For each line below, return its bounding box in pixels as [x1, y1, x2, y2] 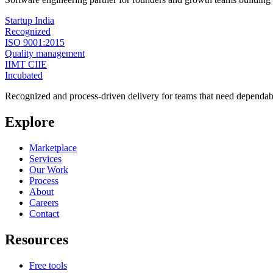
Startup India [5, 15, 54, 26]
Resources [5, 231, 68, 247]
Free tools [29, 260, 67, 271]
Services [29, 154, 62, 165]
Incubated [5, 70, 43, 81]
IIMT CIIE [5, 59, 47, 70]
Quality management [5, 48, 85, 59]
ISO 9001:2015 [5, 37, 65, 48]
